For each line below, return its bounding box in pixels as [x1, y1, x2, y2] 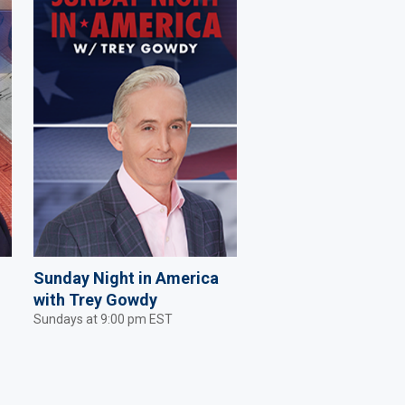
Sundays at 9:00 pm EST [33, 311, 173, 326]
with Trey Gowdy [33, 289, 157, 309]
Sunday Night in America [33, 268, 219, 287]
